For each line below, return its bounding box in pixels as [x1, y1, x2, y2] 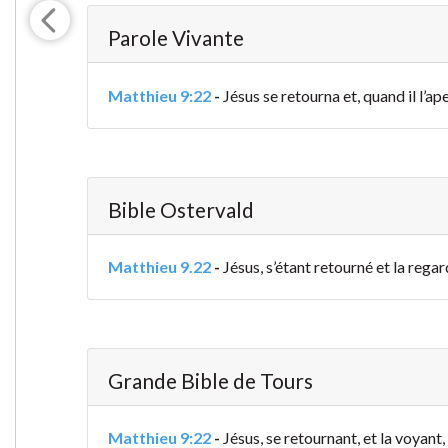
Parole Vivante [107, 25, 244, 51]
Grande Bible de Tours [107, 368, 313, 394]
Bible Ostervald [107, 197, 254, 223]
